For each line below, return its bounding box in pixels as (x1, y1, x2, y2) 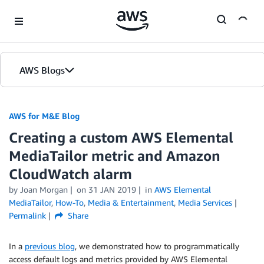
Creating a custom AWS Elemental (9, 129, 233, 146)
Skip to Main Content (5, 6, 84, 16)
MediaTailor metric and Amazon (9, 147, 220, 164)
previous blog (25, 241, 75, 251)
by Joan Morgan (9, 184, 68, 194)
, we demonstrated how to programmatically (75, 241, 239, 251)
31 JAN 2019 (88, 184, 136, 194)
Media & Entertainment (88, 197, 174, 207)
